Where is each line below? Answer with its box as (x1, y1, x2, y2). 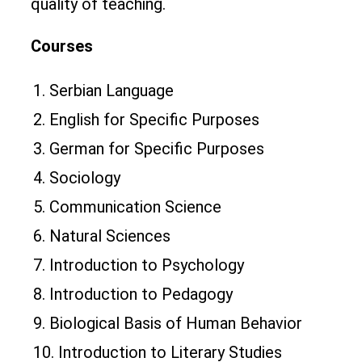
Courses (31, 36, 93, 57)
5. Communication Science (33, 197, 221, 217)
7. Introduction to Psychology (33, 255, 244, 276)
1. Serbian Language (33, 81, 174, 101)
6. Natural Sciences (33, 226, 170, 246)
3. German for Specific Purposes (33, 139, 264, 159)
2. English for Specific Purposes (33, 110, 259, 130)
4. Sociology (33, 168, 120, 188)
